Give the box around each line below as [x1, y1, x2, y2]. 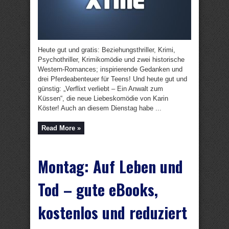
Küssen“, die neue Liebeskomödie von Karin [38, 95, 168, 102]
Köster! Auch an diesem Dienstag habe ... [38, 104, 162, 112]
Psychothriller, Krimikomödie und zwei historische [38, 56, 185, 63]
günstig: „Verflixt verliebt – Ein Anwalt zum [38, 85, 163, 93]
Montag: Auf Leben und [38, 155, 183, 178]
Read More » [41, 124, 81, 132]
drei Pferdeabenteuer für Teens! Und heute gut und [38, 75, 187, 83]
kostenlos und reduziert [38, 201, 187, 224]
